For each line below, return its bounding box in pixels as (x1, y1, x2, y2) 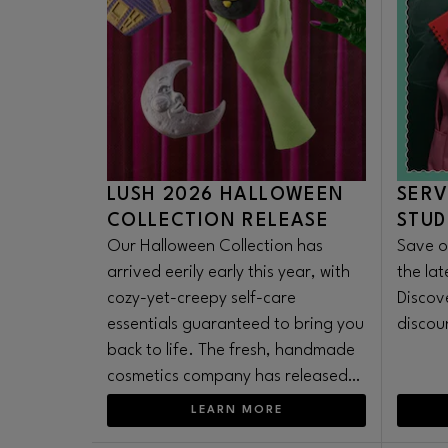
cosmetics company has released (107, 368, 348, 385)
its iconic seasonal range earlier (107, 394, 339, 411)
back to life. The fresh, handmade (107, 342, 355, 359)
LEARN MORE (190, 405, 283, 416)
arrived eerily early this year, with (107, 264, 350, 281)
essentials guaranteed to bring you (107, 316, 364, 333)
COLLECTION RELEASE (107, 212, 330, 230)
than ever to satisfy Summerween (107, 420, 351, 437)
